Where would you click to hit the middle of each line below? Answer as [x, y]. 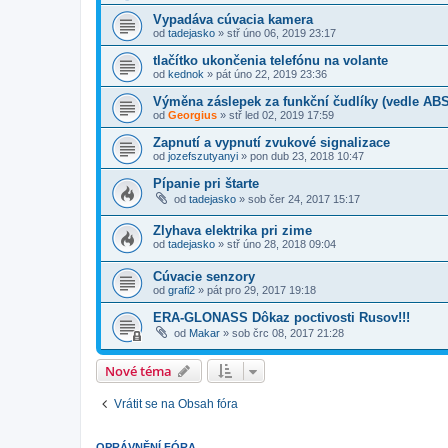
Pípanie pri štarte [206, 183]
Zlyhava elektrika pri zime [232, 230]
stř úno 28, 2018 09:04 [281, 243]
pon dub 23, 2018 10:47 [307, 155]
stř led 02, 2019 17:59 [281, 114]
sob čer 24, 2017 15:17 [304, 198]
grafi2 [181, 290]
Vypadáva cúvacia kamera [233, 19]
